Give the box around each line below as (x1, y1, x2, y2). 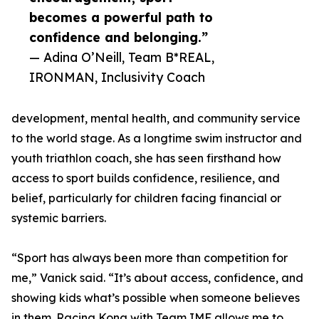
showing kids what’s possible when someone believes (11, 291, 300, 305)
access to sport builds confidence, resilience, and (11, 171, 280, 186)
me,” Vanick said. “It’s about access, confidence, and (11, 271, 303, 286)
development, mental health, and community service (11, 111, 300, 126)
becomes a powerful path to (29, 9, 213, 26)
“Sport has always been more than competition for (11, 251, 288, 266)
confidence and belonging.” (29, 29, 208, 46)
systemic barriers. (11, 211, 106, 226)
